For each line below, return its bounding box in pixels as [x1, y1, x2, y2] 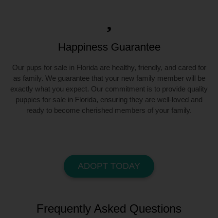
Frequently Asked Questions [36, 201, 182, 215]
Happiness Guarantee [57, 41, 161, 54]
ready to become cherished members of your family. [26, 106, 192, 115]
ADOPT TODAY [78, 161, 140, 171]
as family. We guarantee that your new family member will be [13, 74, 205, 83]
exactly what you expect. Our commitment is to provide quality [10, 85, 208, 93]
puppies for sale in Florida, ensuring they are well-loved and [16, 95, 202, 104]
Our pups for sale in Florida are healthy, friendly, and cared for [12, 63, 206, 72]
